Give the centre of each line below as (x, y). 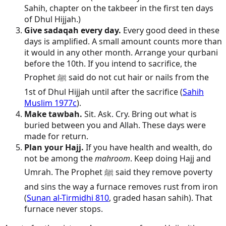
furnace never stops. (64, 209)
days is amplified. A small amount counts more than (123, 41)
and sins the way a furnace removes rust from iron (121, 186)
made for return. (56, 136)
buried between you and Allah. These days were (115, 125)
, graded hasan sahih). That (161, 197)
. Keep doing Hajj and (171, 158)
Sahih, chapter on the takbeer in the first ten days (119, 8)
